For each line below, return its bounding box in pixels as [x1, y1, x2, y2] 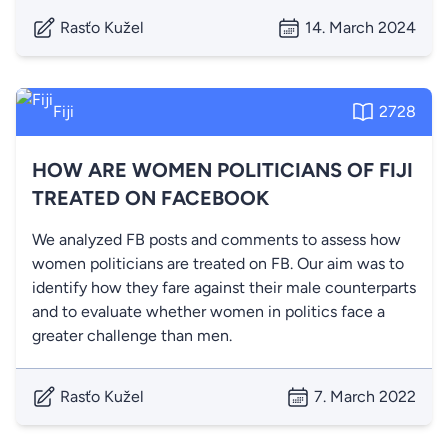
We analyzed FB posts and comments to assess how [32, 230, 401, 249]
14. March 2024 [305, 18, 416, 37]
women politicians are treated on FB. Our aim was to [32, 254, 404, 273]
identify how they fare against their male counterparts [32, 278, 416, 297]
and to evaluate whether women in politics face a [32, 302, 385, 321]
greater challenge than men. [32, 326, 232, 345]
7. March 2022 [314, 387, 416, 406]
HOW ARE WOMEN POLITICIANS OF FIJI [32, 158, 413, 182]
